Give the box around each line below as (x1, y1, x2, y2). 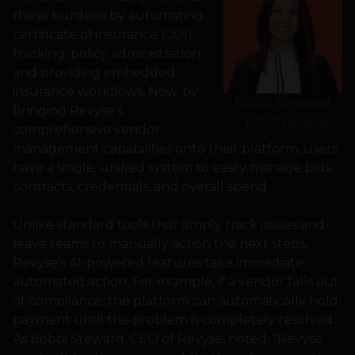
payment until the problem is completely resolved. (13, 312, 335, 328)
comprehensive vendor (13, 122, 160, 138)
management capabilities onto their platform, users (13, 141, 338, 157)
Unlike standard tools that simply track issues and (13, 217, 325, 233)
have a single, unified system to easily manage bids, (13, 160, 333, 176)
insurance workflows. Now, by (13, 84, 198, 100)
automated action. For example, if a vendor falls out (13, 274, 339, 290)
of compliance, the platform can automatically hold (13, 293, 338, 309)
